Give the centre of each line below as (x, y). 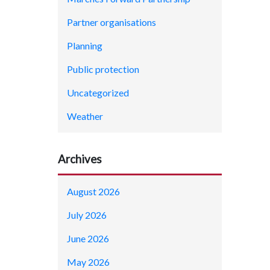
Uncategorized (98, 93)
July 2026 (87, 215)
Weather (85, 116)
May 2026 (88, 262)
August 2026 (93, 191)
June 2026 (88, 238)
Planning (85, 46)
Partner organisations (111, 22)
